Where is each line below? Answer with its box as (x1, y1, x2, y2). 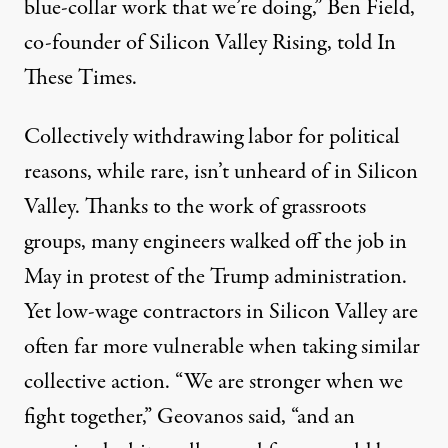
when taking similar (244, 331, 420, 363)
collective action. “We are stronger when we (24, 366, 403, 398)
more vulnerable (103, 331, 244, 363)
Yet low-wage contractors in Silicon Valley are (24, 296, 418, 328)
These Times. (24, 62, 137, 94)
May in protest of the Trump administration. (24, 261, 407, 293)
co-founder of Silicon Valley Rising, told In (24, 27, 396, 59)
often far (24, 331, 103, 363)
